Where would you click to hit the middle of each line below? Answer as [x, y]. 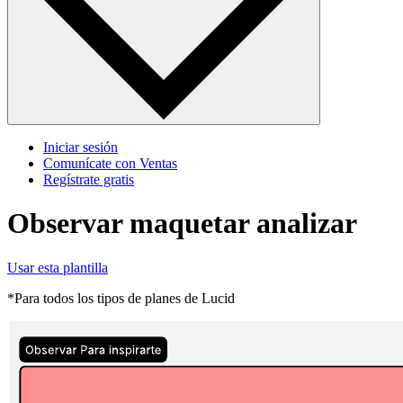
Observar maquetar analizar [182, 224]
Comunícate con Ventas [110, 163]
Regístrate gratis [89, 179]
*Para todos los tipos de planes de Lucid [121, 298]
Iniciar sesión [81, 147]
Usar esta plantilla [58, 267]
